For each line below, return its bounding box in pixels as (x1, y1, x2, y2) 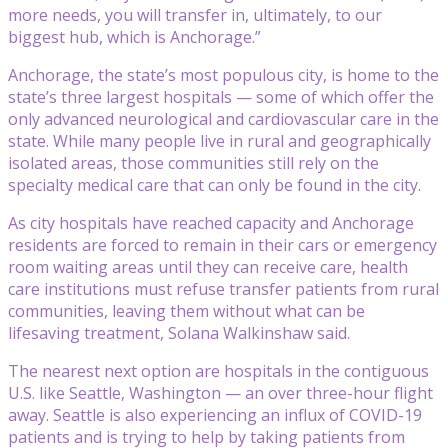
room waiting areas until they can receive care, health (8, 255, 408, 278)
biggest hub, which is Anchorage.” (8, 25, 261, 48)
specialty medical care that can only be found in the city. (8, 173, 421, 196)
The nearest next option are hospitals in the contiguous (8, 359, 429, 382)
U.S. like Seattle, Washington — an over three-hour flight (8, 381, 433, 404)
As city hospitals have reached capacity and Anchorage (8, 211, 414, 234)
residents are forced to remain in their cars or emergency (8, 233, 437, 256)
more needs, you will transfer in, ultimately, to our (8, 3, 382, 26)
